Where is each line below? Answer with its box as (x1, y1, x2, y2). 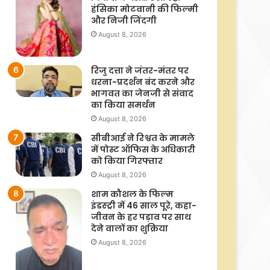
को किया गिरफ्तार (91, 154, 163, 167)
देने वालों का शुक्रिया (91, 222, 168, 234)
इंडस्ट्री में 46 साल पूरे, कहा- (91, 199, 196, 212)
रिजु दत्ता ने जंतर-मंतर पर (91, 64, 189, 77)
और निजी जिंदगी (91, 14, 157, 27)
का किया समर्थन (91, 98, 155, 111)
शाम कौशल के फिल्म (91, 187, 174, 200)
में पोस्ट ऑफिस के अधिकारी (91, 143, 195, 155)
